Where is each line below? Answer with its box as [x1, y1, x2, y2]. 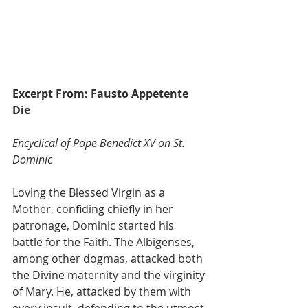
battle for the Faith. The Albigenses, [12, 234, 197, 250]
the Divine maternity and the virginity [12, 267, 208, 283]
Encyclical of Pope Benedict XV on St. [12, 135, 188, 151]
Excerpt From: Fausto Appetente [12, 85, 191, 101]
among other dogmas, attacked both [12, 250, 206, 266]
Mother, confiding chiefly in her [12, 201, 176, 217]
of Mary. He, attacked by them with [12, 283, 194, 299]
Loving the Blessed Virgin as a [12, 184, 168, 200]
